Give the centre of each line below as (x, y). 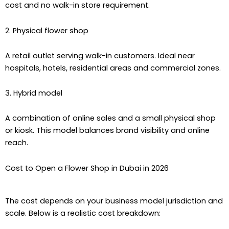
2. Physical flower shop (47, 30)
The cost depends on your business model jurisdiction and (114, 201)
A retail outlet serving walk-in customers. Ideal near (100, 55)
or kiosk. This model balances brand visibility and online (107, 131)
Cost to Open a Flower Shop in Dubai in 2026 (87, 168)
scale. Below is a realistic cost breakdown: (83, 213)
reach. (17, 143)
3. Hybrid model (34, 93)
